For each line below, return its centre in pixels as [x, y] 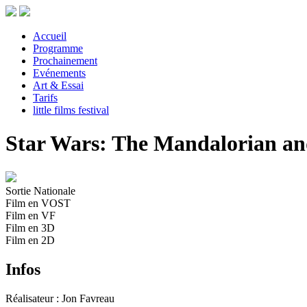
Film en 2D [30, 240]
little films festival [71, 110]
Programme [58, 48]
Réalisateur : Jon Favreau [60, 298]
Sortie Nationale [40, 191]
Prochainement [65, 61]
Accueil [50, 36]
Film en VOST [38, 203]
